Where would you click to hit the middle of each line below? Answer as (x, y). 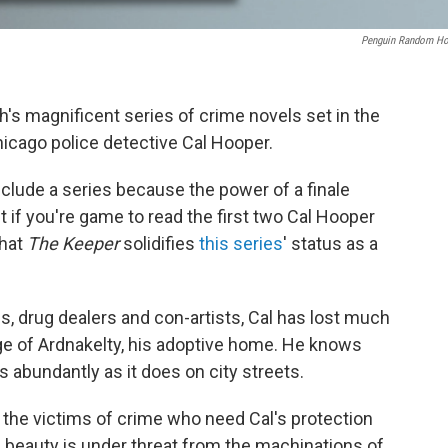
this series (241, 243)
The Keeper (73, 243)
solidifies (159, 243)
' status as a (330, 243)
